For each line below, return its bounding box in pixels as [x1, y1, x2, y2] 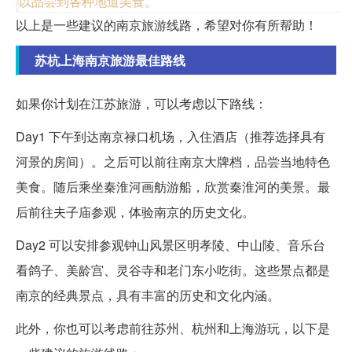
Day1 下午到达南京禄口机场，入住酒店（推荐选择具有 [16, 127, 325, 146]
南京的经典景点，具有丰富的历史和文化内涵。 [16, 286, 280, 305]
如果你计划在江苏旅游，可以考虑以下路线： [16, 94, 267, 113]
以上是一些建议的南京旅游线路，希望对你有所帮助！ [16, 16, 317, 35]
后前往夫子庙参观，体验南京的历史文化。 [16, 203, 255, 222]
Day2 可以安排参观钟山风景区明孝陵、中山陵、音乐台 [16, 236, 325, 255]
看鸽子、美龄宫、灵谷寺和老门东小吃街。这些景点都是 [16, 261, 330, 280]
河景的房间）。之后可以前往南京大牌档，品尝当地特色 [16, 152, 330, 171]
